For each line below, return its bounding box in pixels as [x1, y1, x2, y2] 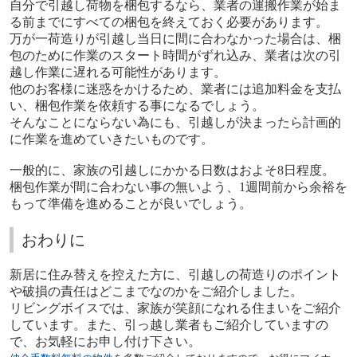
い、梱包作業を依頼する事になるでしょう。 [9, 99, 265, 113]
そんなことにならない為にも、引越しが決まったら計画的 [9, 116, 341, 130]
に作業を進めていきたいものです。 [9, 132, 214, 147]
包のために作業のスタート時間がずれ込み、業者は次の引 [9, 49, 341, 63]
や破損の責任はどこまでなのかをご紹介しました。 [9, 284, 303, 299]
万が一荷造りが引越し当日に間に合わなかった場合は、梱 [9, 32, 341, 46]
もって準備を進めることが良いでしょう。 [9, 197, 252, 211]
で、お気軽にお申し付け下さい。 [9, 335, 201, 349]
